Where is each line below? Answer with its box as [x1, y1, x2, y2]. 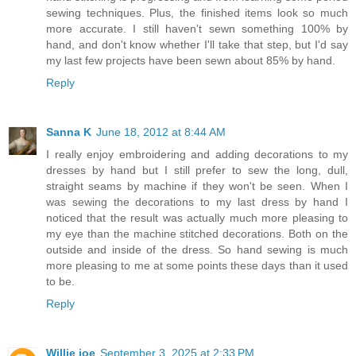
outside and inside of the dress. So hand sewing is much [46, 243, 348, 257]
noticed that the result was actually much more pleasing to [46, 211, 348, 225]
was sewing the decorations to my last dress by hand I [46, 195, 348, 209]
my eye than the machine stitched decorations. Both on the [46, 227, 348, 241]
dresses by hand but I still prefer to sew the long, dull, [46, 164, 348, 177]
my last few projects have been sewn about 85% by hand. [46, 54, 335, 68]
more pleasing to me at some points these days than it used [46, 259, 348, 273]
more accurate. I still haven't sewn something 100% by [46, 22, 348, 36]
